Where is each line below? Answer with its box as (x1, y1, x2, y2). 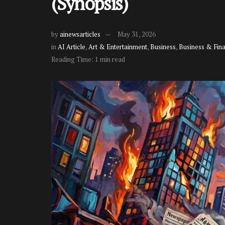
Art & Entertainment (88, 42, 147, 52)
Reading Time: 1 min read (51, 55, 125, 64)
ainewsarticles (60, 30, 100, 39)
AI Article (58, 42, 85, 52)
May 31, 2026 (118, 30, 156, 39)
